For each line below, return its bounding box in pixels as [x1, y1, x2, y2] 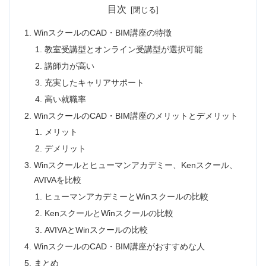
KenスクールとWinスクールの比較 [44, 208, 173, 218]
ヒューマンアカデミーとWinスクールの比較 [44, 192, 208, 202]
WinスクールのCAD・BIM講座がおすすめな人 [34, 241, 205, 251]
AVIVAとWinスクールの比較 [44, 224, 148, 235]
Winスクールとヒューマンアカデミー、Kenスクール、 [34, 160, 238, 170]
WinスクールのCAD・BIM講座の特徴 [34, 28, 172, 38]
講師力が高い [44, 61, 94, 71]
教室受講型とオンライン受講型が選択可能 [44, 45, 202, 55]
